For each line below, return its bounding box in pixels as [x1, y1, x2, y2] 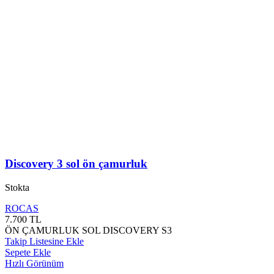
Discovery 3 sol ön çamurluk [5, 157, 147, 170]
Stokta [5, 182, 29, 193]
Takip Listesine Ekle [5, 235, 84, 246]
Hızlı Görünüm [5, 257, 64, 268]
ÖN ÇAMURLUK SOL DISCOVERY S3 [5, 224, 172, 235]
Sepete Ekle [5, 246, 51, 257]
